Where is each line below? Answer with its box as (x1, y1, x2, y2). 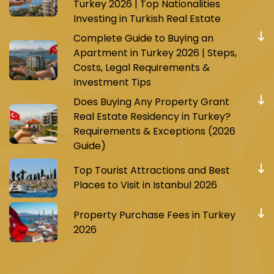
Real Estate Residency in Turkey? (73, 109, 231, 124)
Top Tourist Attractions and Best (73, 163, 230, 177)
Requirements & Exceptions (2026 (73, 124, 235, 138)
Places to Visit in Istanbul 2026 (73, 177, 217, 192)
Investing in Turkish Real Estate (73, 11, 221, 26)
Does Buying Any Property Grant (73, 94, 229, 109)
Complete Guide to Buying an (73, 31, 213, 45)
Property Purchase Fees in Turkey (73, 207, 235, 222)
